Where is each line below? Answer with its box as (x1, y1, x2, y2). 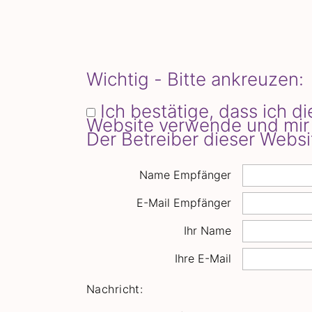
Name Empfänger (139, 168, 231, 182)
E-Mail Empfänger (136, 196, 231, 210)
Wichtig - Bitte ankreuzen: (86, 68, 304, 90)
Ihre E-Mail (175, 251, 231, 266)
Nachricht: (86, 281, 143, 296)
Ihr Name (184, 224, 231, 238)
